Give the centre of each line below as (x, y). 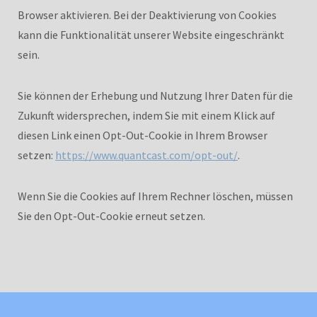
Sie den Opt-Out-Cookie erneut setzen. (111, 215)
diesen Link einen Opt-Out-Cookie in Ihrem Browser (143, 135)
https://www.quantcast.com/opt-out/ (146, 155)
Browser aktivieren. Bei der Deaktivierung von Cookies (147, 15)
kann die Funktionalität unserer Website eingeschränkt (151, 34)
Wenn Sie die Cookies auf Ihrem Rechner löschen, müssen (155, 196)
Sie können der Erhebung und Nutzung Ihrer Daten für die (155, 95)
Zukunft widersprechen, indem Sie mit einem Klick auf (146, 115)
